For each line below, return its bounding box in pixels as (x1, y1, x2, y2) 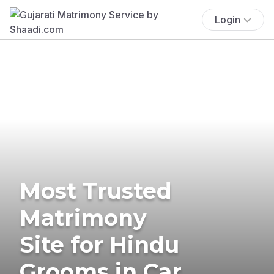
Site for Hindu (20, 231, 179, 258)
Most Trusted (20, 177, 172, 204)
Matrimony (20, 204, 147, 231)
